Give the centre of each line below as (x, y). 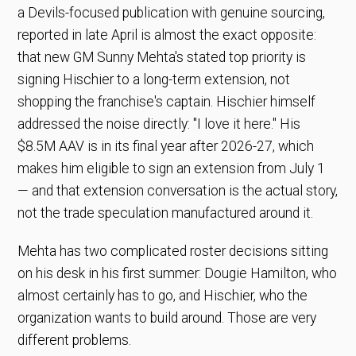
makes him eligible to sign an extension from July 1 (172, 168)
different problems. (75, 340)
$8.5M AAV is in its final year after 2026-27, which (166, 146)
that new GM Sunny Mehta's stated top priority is (162, 57)
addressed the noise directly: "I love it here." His (159, 124)
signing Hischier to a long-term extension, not (154, 79)
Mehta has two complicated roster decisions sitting (173, 251)
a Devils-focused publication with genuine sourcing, (172, 12)
